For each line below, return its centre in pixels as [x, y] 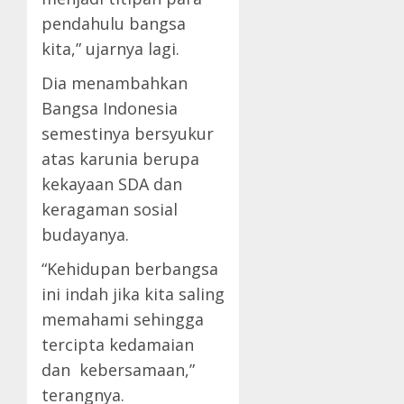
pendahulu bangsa [114, 23]
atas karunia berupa [120, 158]
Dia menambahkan [115, 83]
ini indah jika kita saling [133, 294]
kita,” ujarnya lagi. [110, 48]
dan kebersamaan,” [118, 369]
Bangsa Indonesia [110, 108]
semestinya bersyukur [128, 133]
